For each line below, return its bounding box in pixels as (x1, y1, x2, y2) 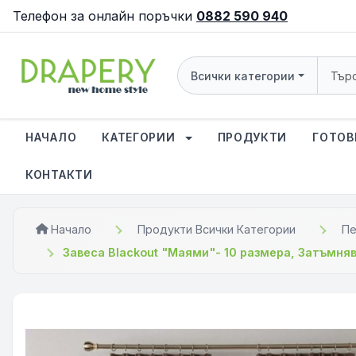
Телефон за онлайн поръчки (13, 8, 196, 24)
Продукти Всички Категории (137, 222, 296, 236)
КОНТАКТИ (25, 168, 93, 181)
